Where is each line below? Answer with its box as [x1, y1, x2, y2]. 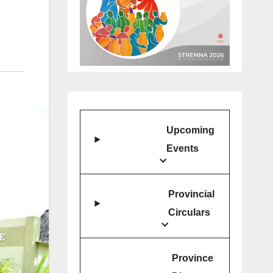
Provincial [168, 189, 214, 200]
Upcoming [166, 125, 214, 136]
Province [172, 253, 213, 264]
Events [166, 143, 199, 154]
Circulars [168, 207, 210, 218]
